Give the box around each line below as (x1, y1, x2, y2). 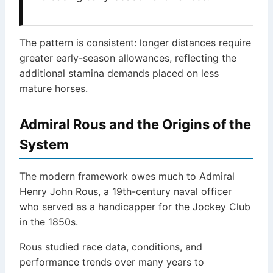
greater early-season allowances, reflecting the (19, 52, 236, 65)
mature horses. (19, 82, 88, 95)
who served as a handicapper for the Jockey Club (19, 200, 250, 213)
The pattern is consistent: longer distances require (19, 37, 251, 49)
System (19, 136, 69, 153)
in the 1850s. (19, 216, 78, 229)
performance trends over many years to (19, 256, 204, 269)
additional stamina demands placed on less (19, 67, 219, 80)
